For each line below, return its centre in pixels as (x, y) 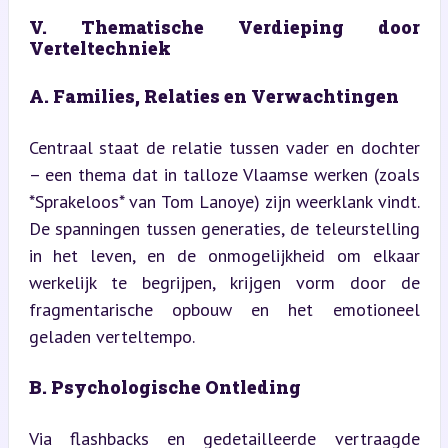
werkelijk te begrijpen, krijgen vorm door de (224, 282)
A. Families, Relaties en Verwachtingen (213, 95)
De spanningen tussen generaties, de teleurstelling (224, 228)
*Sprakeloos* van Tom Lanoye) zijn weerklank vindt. (224, 201)
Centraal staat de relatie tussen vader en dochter (224, 147)
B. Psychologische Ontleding (164, 386)
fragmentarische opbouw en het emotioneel (224, 309)
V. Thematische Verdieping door (224, 26)
